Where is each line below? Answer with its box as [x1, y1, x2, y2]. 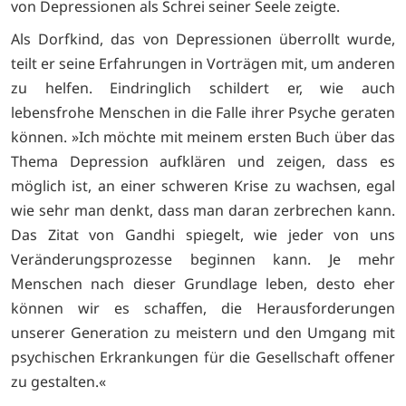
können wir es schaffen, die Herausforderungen [11, 298, 395, 319]
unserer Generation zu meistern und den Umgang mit [11, 323, 395, 343]
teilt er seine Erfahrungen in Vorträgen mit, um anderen [11, 53, 395, 74]
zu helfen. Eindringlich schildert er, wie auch [11, 78, 395, 99]
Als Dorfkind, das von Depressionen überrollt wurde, [11, 29, 395, 50]
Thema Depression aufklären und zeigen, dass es [11, 151, 395, 172]
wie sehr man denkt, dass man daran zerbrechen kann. [11, 200, 395, 221]
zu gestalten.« [11, 372, 106, 392]
